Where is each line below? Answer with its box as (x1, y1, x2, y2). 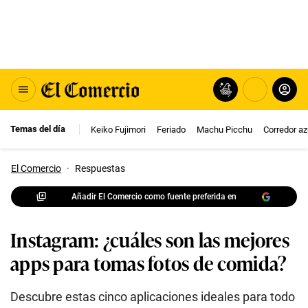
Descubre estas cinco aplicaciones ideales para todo (10, 289, 295, 304)
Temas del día (10, 124, 65, 134)
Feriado (157, 124, 186, 135)
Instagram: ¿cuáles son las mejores (10, 225, 289, 253)
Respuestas (75, 163, 125, 174)
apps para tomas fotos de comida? (10, 248, 287, 276)
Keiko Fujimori (91, 124, 146, 135)
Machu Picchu (197, 124, 252, 135)
